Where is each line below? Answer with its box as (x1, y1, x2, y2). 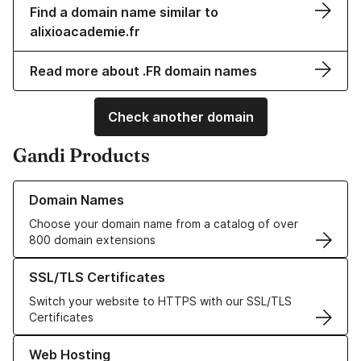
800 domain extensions (29, 233, 156, 247)
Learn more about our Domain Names (13, 181, 212, 196)
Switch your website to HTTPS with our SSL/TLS (29, 294, 292, 309)
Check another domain (107, 109, 254, 126)
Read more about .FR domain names (30, 63, 257, 80)
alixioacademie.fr (30, 23, 140, 40)
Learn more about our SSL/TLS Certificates (13, 259, 246, 273)
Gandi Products (13, 143, 150, 168)
